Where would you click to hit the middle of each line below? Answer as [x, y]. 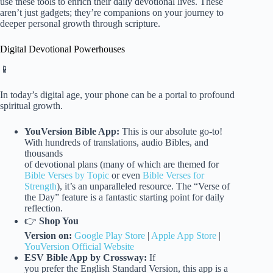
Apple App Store [184, 236]
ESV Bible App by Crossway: [86, 258]
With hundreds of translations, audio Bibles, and [116, 143]
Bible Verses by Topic [67, 175]
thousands [44, 154]
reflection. [44, 208]
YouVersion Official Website [79, 247]
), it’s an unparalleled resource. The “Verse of [143, 186]
